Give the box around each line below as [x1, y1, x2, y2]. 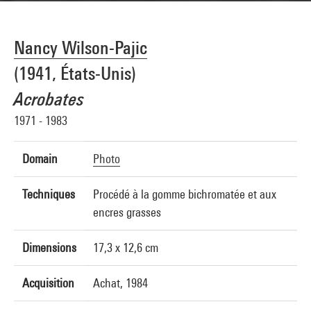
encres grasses [93, 205, 161, 219]
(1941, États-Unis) [14, 62, 136, 84]
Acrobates [14, 88, 84, 110]
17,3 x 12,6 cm [93, 240, 158, 255]
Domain [22, 151, 58, 166]
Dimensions [22, 240, 76, 255]
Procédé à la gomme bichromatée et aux [93, 187, 276, 201]
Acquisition [22, 276, 74, 290]
